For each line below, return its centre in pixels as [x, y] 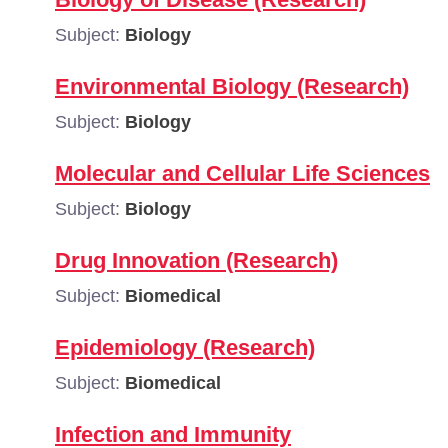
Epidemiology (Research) [185, 347]
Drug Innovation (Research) [196, 260]
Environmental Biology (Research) [232, 86]
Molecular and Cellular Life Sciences [242, 173]
